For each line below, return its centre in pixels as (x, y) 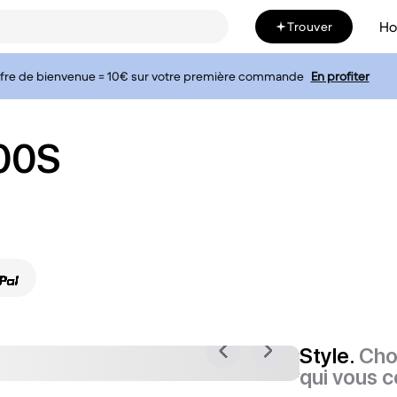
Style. (330, 356)
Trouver (310, 27)
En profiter (340, 76)
